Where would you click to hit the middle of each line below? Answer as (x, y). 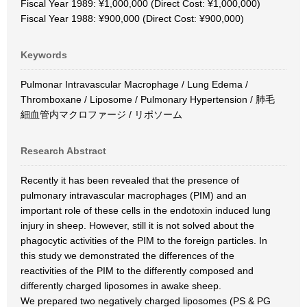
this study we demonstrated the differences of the (127, 256)
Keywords (44, 55)
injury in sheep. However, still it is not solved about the (137, 225)
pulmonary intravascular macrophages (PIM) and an (134, 195)
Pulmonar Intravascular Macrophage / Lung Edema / (134, 84)
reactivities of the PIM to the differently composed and (137, 271)
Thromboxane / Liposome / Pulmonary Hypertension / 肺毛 (148, 99)
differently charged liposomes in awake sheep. (121, 286)
